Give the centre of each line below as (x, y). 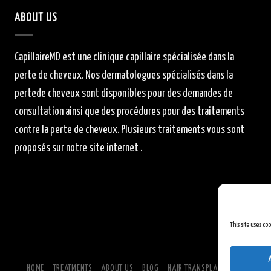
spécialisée (184, 57)
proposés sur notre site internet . (78, 148)
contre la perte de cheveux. (67, 130)
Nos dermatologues (123, 75)
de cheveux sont (68, 93)
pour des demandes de (189, 93)
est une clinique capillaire (111, 57)
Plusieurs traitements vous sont (182, 130)
